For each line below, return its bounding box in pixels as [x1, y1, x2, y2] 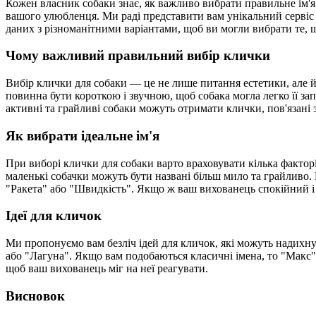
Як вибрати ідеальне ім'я [6, 128, 159, 143]
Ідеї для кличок [6, 208, 102, 224]
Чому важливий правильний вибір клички [6, 48, 270, 63]
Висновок [6, 288, 65, 303]
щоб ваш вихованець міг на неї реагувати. [6, 262, 208, 274]
